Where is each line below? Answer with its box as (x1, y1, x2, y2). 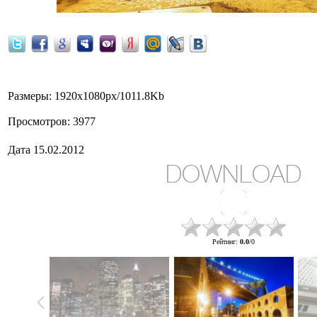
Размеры (8, 90, 49, 102)
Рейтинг (212, 238, 236, 246)
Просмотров (8, 115, 67, 127)
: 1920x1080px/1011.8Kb (49, 90, 164, 102)
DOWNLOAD (166, 160, 301, 188)
